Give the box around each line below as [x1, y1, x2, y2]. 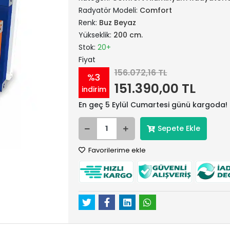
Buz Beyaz [99, 17, 136, 28]
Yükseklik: [78, 30, 113, 40]
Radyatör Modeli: [78, 5, 140, 15]
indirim [81, 84, 106, 94]
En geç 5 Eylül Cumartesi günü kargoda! [78, 100, 227, 110]
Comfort [139, 5, 172, 15]
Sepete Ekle [157, 123, 200, 133]
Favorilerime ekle [86, 145, 146, 155]
